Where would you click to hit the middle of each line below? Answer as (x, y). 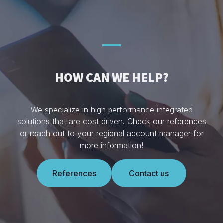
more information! (111, 146)
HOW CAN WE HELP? (111, 77)
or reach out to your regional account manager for (111, 134)
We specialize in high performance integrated (111, 110)
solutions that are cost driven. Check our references (111, 122)
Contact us (149, 173)
